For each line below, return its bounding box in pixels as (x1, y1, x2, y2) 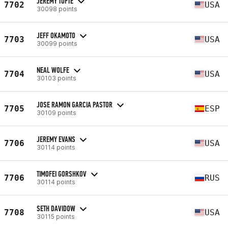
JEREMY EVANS (37, 134, 75, 144)
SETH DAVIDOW (37, 203, 75, 213)
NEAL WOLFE (37, 65, 69, 75)
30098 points (37, 5, 77, 13)
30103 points (37, 74, 76, 82)
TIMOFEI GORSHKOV (37, 168, 87, 179)
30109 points (37, 108, 76, 117)
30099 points (37, 39, 77, 47)
